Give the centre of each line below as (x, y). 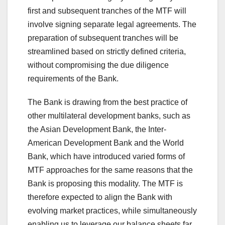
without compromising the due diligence (98, 65)
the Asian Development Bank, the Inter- (97, 130)
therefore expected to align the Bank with (100, 197)
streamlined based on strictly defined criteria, (107, 52)
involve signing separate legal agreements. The (112, 25)
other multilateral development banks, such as (109, 116)
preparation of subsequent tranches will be (103, 38)
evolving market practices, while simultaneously (112, 211)
